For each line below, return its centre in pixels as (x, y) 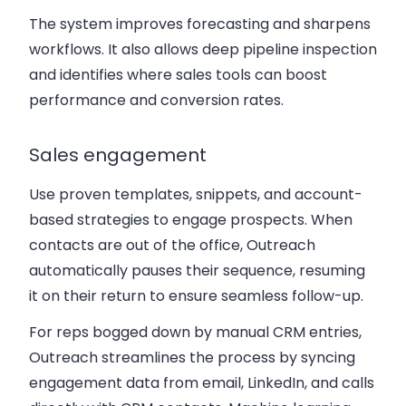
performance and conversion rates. (156, 101)
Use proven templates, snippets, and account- (196, 195)
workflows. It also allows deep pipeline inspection (203, 50)
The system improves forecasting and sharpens (200, 24)
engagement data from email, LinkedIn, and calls (202, 383)
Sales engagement (118, 155)
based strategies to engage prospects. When (191, 220)
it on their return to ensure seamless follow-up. (196, 296)
